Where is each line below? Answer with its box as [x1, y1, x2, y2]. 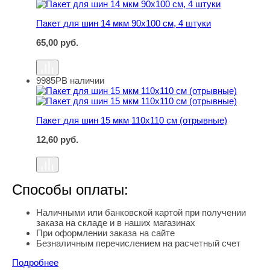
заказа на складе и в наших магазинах [36, 218, 195, 228]
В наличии [61, 75, 104, 86]
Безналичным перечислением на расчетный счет [36, 238, 240, 249]
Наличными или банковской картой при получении [36, 207, 246, 218]
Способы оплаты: [12, 181, 128, 198]
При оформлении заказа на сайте [36, 228, 175, 239]
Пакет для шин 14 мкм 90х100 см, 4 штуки [36, 18, 211, 29]
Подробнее [12, 257, 58, 268]
